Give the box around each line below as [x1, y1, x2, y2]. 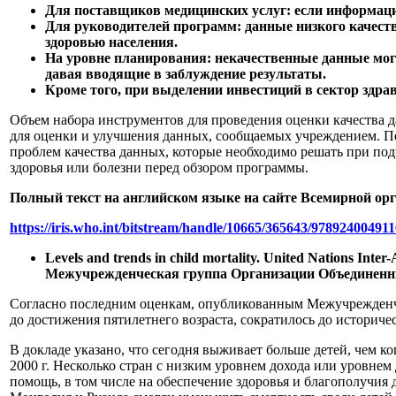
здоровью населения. [45, 34, 178, 49]
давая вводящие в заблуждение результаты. [45, 65, 326, 81]
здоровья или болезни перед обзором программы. [10, 159, 308, 175]
